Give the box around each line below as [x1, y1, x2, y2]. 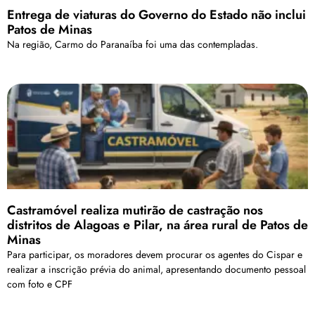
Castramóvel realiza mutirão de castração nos [7, 201, 263, 219]
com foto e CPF [7, 277, 72, 291]
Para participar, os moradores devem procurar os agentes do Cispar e [7, 247, 302, 262]
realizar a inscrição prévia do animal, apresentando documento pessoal [7, 262, 306, 276]
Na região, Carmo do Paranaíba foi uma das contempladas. [7, 37, 258, 52]
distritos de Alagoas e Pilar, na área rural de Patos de [7, 216, 308, 234]
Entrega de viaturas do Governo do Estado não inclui [7, 6, 306, 25]
